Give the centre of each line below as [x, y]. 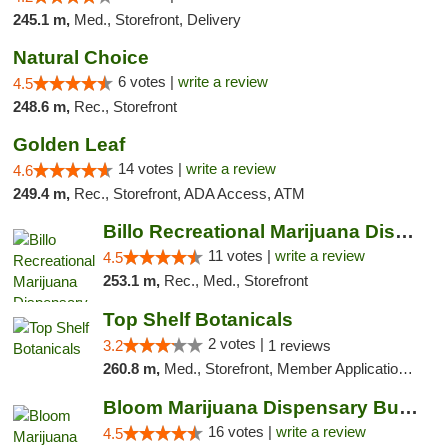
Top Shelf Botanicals [197, 319]
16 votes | [241, 431]
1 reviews [299, 345]
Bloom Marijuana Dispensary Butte [408, 407]
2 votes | [237, 343]
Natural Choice [81, 57]
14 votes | [152, 168]
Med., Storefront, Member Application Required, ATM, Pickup [280, 368]
